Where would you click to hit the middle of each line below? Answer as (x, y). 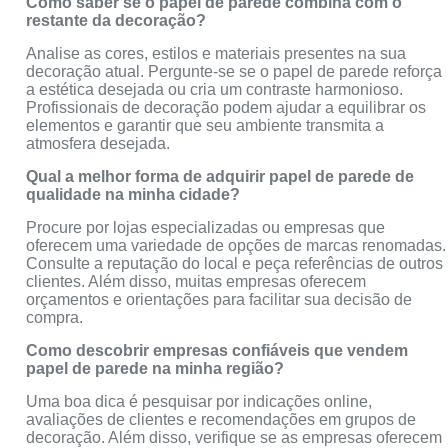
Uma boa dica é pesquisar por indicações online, (199, 401)
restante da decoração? (116, 20)
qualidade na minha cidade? (133, 194)
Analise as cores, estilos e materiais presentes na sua (216, 53)
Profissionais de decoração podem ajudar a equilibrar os (226, 107)
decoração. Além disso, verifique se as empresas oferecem (234, 437)
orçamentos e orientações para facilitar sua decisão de (219, 299)
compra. (55, 317)
